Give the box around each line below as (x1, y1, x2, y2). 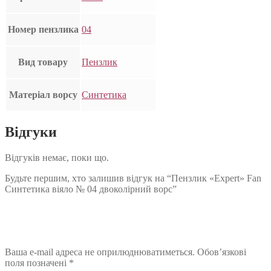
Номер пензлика (7, 24, 79, 35)
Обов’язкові (197, 247, 246, 258)
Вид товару (18, 57, 68, 68)
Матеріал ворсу (8, 90, 77, 100)
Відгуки (5, 124, 57, 140)
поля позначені (5, 258, 69, 269)
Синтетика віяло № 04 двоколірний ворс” (5, 184, 177, 195)
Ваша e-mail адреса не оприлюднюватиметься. (5, 247, 195, 258)
